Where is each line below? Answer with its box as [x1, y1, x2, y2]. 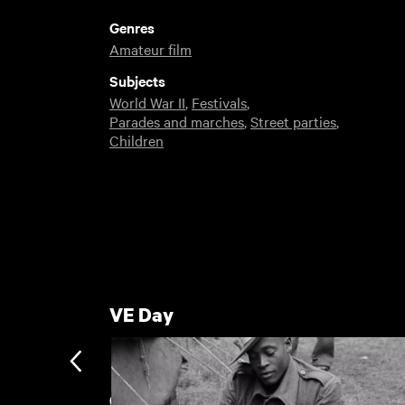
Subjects [108, 70, 165, 90]
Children [108, 129, 164, 150]
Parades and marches [108, 110, 244, 131]
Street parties [250, 110, 336, 131]
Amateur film [108, 38, 192, 59]
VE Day [108, 302, 174, 327]
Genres [108, 16, 155, 37]
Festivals [191, 91, 247, 112]
